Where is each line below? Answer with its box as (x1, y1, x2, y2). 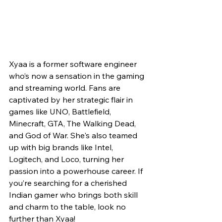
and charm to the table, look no (9, 202, 128, 212)
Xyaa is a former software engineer (9, 59, 139, 69)
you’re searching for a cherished (9, 178, 129, 188)
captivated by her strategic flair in (9, 95, 135, 105)
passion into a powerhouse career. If (9, 166, 145, 176)
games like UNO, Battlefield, (9, 107, 113, 117)
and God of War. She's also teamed (9, 130, 139, 141)
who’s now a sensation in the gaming (9, 71, 146, 81)
